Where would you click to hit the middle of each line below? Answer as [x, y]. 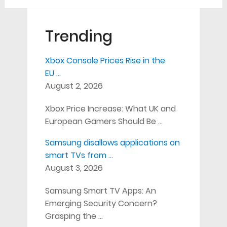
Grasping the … [74, 216]
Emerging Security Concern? [101, 203]
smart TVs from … [79, 155]
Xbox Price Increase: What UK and [110, 108]
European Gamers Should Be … [104, 121]
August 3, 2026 [74, 168]
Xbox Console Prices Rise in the [105, 60]
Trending [79, 36]
